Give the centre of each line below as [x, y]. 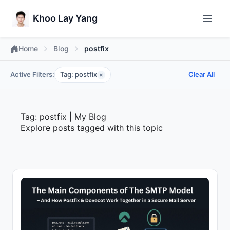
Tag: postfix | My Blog [63, 117]
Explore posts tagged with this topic [92, 128]
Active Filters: [32, 74]
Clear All [202, 74]
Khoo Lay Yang [65, 18]
